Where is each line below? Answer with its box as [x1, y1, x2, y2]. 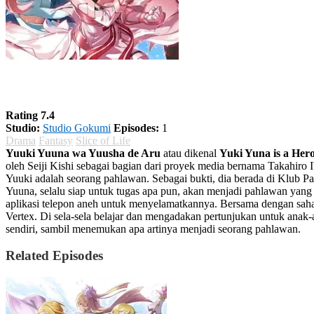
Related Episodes [6, 248, 103, 264]
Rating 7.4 [6, 109, 55, 121]
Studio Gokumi [43, 121, 111, 134]
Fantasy [39, 134, 73, 146]
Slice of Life [76, 134, 130, 146]
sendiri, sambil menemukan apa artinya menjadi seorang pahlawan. [6, 222, 301, 235]
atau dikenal [161, 146, 219, 159]
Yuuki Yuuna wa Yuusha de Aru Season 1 [6, 76, 298, 95]
